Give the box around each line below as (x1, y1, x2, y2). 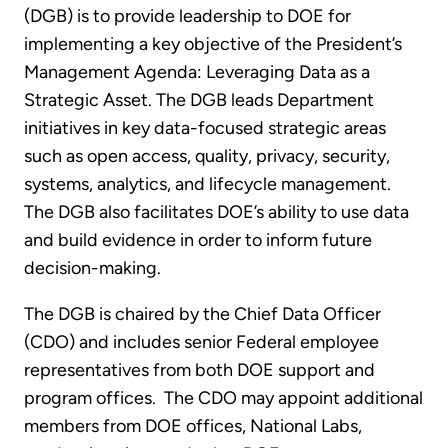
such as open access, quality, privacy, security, (24, 144, 390, 167)
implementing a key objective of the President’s (24, 32, 402, 55)
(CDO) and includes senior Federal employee (24, 330, 379, 353)
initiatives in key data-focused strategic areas (24, 116, 386, 139)
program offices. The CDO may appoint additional (24, 386, 423, 409)
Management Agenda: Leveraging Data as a (24, 60, 370, 83)
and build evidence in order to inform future (24, 228, 372, 251)
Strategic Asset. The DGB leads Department (24, 88, 374, 111)
